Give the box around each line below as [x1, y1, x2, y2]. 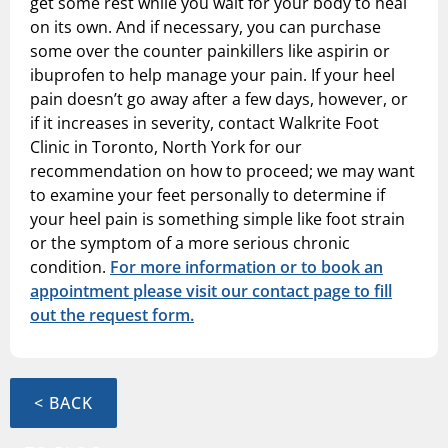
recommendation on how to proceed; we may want [30, 160, 415, 183]
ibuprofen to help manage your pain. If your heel [30, 64, 395, 87]
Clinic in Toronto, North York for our [30, 136, 302, 159]
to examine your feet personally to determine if [30, 184, 385, 207]
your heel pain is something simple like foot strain [30, 208, 405, 231]
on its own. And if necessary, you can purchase [30, 16, 381, 39]
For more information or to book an [110, 256, 383, 279]
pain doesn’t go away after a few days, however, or [30, 88, 408, 111]
